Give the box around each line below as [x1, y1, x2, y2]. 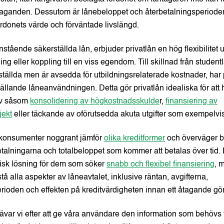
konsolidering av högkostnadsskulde [30, 97, 159, 106]
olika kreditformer [104, 134, 165, 143]
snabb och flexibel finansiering [106, 160, 214, 169]
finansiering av [165, 97, 217, 106]
